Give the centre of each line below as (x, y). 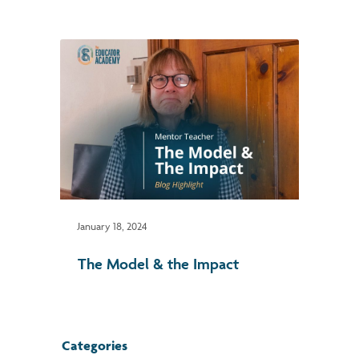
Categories (95, 345)
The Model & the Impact (158, 264)
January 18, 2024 (113, 226)
